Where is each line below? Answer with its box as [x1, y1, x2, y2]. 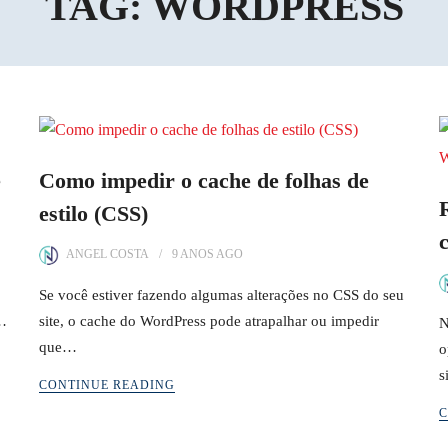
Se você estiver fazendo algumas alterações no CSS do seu [39, 287, 404, 303]
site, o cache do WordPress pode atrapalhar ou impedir [39, 313, 379, 329]
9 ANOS [172, 247, 214, 261]
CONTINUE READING [39, 378, 175, 392]
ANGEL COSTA [66, 247, 149, 261]
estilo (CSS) [39, 201, 148, 226]
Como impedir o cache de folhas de [39, 168, 369, 193]
